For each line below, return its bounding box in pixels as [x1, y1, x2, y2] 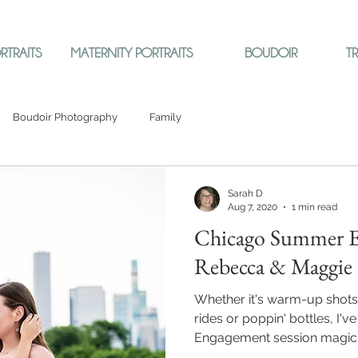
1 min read [292, 201, 337, 213]
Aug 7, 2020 [228, 201, 277, 213]
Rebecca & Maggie [194, 252, 352, 280]
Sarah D [228, 188, 263, 199]
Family [149, 111, 181, 123]
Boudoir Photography [13, 111, 117, 123]
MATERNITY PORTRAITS [70, 46, 193, 60]
